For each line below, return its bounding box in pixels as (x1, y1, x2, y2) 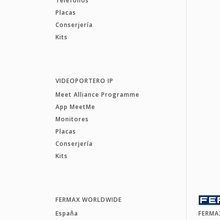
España (55, 209, 78, 218)
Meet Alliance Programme (55, 90, 139, 99)
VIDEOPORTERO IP (55, 76, 113, 85)
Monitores (55, 114, 89, 123)
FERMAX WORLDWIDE (55, 195, 122, 204)
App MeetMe (55, 102, 95, 111)
